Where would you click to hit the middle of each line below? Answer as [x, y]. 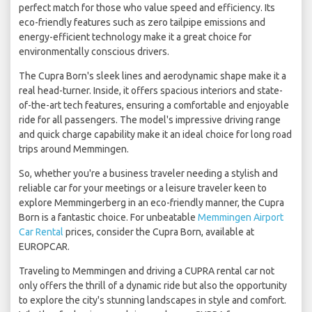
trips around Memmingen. [74, 149]
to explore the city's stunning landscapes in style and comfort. [153, 301]
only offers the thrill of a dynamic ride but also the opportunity [153, 286]
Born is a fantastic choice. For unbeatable [108, 218]
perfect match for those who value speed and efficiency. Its [147, 8]
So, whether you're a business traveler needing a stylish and [148, 174]
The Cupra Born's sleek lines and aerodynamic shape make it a [153, 76]
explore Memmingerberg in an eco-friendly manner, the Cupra [151, 203]
